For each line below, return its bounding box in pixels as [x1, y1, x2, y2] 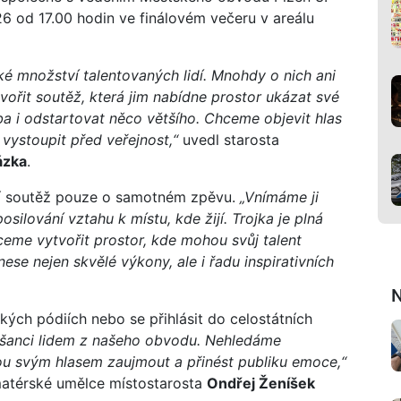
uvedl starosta [178, 130, 279, 149]
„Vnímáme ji [240, 187, 319, 206]
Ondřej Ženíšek [207, 373, 315, 392]
